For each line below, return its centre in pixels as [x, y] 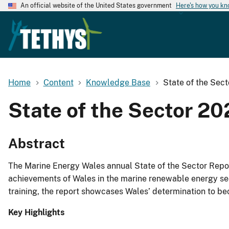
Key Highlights [36, 213]
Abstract [37, 144]
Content [58, 82]
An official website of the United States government [96, 6]
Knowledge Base [118, 82]
